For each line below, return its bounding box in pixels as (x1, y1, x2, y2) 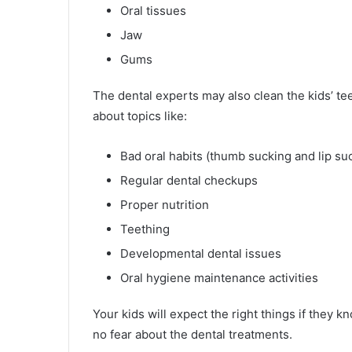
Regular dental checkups (120, 172, 258, 188)
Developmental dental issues (120, 245, 281, 261)
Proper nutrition (120, 196, 209, 212)
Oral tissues (120, 2, 186, 18)
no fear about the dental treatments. (93, 326, 292, 342)
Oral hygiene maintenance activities (120, 269, 318, 285)
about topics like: (93, 108, 187, 123)
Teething (120, 221, 170, 236)
